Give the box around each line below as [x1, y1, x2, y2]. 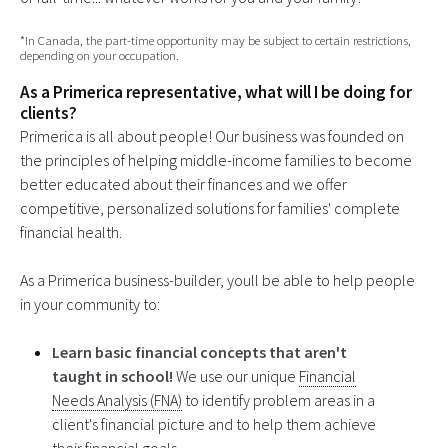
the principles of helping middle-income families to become [20, 150, 412, 171]
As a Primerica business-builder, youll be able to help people [20, 270, 415, 291]
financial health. [20, 222, 122, 243]
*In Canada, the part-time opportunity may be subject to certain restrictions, [20, 32, 411, 48]
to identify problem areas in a [182, 390, 375, 411]
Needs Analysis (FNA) [52, 390, 182, 411]
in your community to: [20, 294, 160, 315]
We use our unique [173, 366, 299, 387]
